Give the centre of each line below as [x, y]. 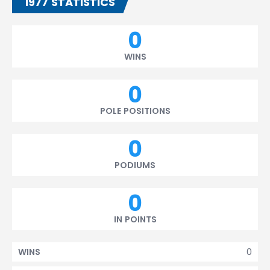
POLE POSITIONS [135, 111]
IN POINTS [135, 219]
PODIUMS [135, 165]
